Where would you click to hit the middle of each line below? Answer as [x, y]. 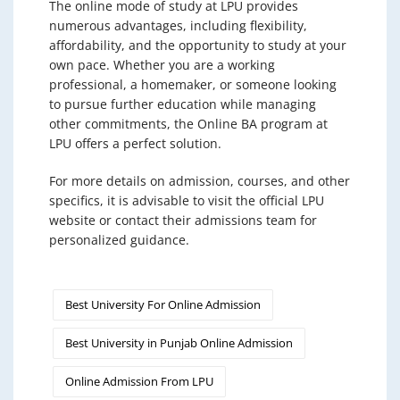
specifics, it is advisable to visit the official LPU [187, 200]
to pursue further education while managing [183, 104]
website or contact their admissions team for [183, 220]
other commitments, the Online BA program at [188, 123]
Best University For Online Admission [163, 304]
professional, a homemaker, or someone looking [193, 84]
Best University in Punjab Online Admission [179, 342]
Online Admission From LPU [139, 381]
